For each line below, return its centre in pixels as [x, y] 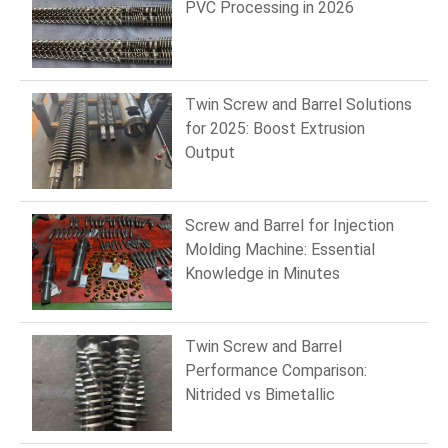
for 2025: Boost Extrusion [275, 128]
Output [210, 152]
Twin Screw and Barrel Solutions [298, 104]
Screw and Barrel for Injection [289, 225]
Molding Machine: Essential [280, 249]
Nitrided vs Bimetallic [260, 394]
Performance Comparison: [276, 370]
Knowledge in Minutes [262, 273]
